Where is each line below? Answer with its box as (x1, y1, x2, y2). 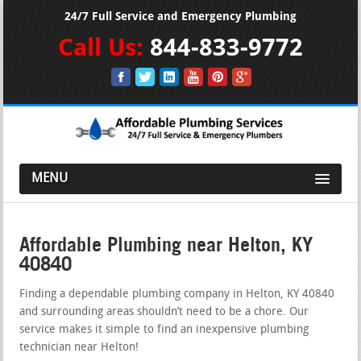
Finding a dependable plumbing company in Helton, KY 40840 (19, 288, 335, 301)
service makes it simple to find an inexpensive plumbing (19, 323, 309, 336)
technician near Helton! (19, 341, 139, 354)
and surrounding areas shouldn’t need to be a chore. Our (19, 305, 309, 318)
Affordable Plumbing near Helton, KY (19, 232, 313, 256)
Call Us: (58, 35, 150, 60)
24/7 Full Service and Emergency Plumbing (64, 10, 297, 23)
